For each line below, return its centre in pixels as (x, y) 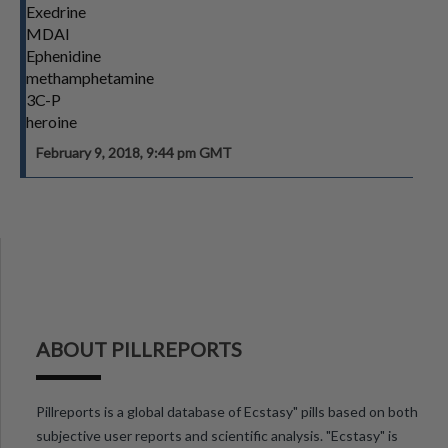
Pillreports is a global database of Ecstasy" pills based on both (227, 411)
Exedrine (56, 11)
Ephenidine (63, 55)
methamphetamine (90, 77)
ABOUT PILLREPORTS (139, 349)
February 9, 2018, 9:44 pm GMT (134, 152)
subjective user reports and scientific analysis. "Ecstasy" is (217, 435)
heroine (51, 121)
